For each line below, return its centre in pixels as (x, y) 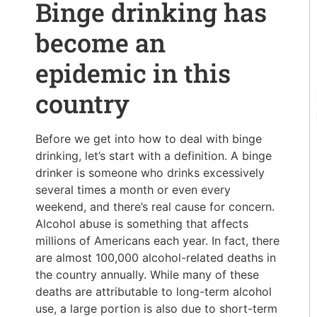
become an (100, 42)
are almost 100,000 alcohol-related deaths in (156, 258)
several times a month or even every (133, 190)
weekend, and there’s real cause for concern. (155, 207)
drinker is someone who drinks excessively (150, 173)
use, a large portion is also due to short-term (156, 309)
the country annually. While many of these (147, 275)
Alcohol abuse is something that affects (142, 224)
